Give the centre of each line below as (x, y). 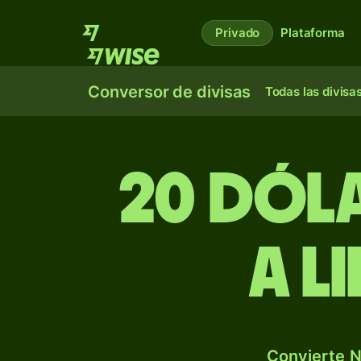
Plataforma (313, 33)
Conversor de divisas (169, 92)
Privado (238, 33)
